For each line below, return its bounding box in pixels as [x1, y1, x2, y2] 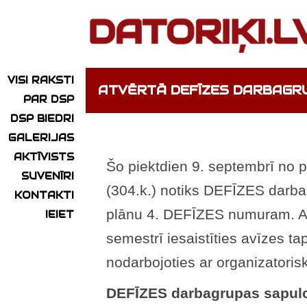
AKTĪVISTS [14, 151, 74, 164]
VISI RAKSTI [8, 74, 74, 87]
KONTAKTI [14, 189, 74, 202]
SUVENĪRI [21, 170, 74, 183]
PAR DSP [23, 93, 74, 106]
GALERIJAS [8, 132, 74, 145]
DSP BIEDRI [10, 112, 74, 125]
